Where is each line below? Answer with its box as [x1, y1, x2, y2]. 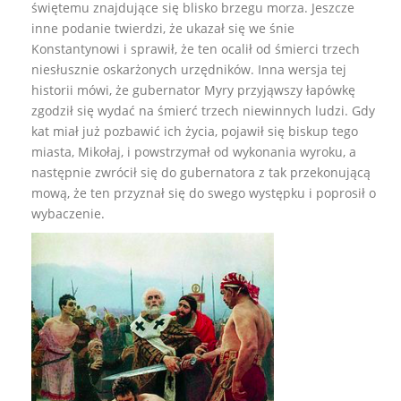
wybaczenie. [31, 204, 105, 222]
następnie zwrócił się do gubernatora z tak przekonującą [31, 163, 371, 181]
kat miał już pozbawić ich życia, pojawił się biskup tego [31, 122, 358, 140]
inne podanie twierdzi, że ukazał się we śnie [31, 19, 294, 37]
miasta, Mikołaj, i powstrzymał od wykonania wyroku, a [31, 142, 356, 160]
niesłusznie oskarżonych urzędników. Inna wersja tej [31, 60, 346, 78]
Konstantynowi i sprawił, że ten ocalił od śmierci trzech [31, 39, 360, 57]
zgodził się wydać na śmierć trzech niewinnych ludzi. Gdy [31, 101, 375, 119]
